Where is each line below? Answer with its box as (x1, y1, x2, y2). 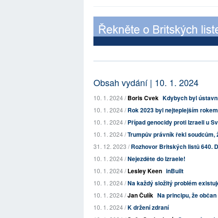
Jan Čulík (127, 191, 153, 200)
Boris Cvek (127, 93, 159, 102)
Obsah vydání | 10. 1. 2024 (93, 76, 199, 89)
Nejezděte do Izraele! (127, 154, 185, 163)
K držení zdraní (127, 203, 169, 212)
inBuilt (166, 166, 183, 175)
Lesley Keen (127, 166, 162, 175)
